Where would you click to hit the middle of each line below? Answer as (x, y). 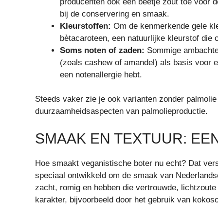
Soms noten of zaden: (102, 50)
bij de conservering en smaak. (115, 14)
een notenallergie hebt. (101, 74)
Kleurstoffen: (85, 26)
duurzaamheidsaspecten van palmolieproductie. (121, 111)
